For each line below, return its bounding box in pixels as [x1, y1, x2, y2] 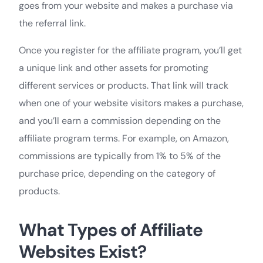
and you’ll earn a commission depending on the [19, 114, 221, 127]
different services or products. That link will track [19, 79, 228, 92]
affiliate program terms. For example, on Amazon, [19, 131, 229, 144]
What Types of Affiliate [19, 218, 203, 241]
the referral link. [19, 16, 86, 29]
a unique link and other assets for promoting [19, 61, 208, 74]
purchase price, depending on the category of [19, 167, 215, 180]
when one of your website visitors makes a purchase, [19, 96, 244, 109]
